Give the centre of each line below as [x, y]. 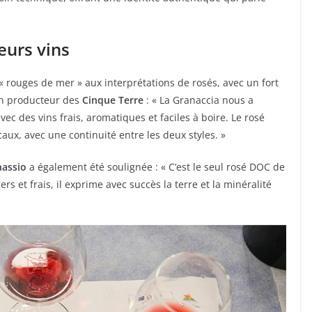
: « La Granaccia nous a [198, 100]
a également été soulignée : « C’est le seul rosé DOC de [156, 166]
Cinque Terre [111, 100]
